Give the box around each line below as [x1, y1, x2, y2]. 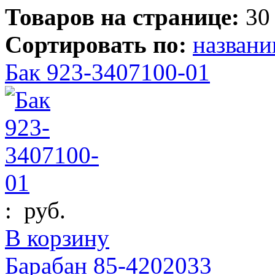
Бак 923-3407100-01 [5, 58, 210, 85]
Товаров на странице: [5, 3, 239, 30]
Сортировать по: [5, 31, 187, 58]
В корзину [5, 224, 109, 251]
